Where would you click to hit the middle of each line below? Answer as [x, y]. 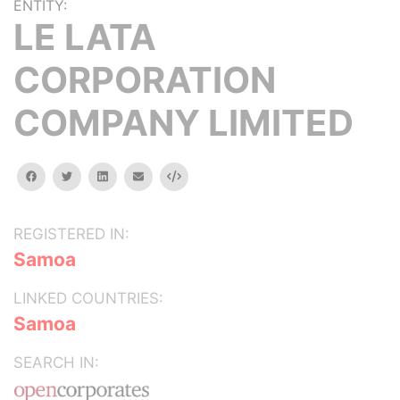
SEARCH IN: [56, 362]
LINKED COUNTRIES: [88, 298]
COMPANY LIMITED [183, 123]
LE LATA [85, 37]
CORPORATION [145, 80]
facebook [62, 175]
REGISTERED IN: [71, 234]
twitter [90, 175]
